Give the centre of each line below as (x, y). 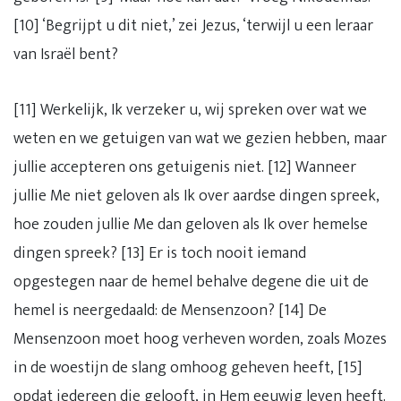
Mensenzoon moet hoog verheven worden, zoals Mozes (200, 339)
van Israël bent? (66, 55)
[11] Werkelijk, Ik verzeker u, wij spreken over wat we (190, 110)
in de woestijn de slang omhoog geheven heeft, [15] (188, 368)
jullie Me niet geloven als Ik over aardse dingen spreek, (196, 196)
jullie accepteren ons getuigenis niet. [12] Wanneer (185, 167)
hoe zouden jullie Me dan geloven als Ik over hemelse (191, 225)
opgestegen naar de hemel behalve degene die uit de (191, 282)
